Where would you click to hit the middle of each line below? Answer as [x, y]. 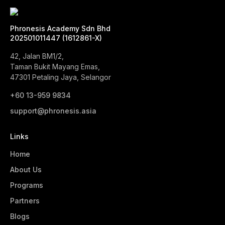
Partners [25, 201]
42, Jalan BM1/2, [37, 56]
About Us [26, 170]
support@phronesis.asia [53, 111]
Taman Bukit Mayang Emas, [55, 67]
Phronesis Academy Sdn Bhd [60, 28]
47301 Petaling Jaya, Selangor [61, 77]
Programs [27, 185]
